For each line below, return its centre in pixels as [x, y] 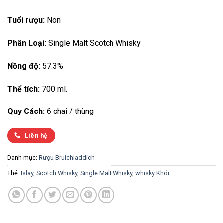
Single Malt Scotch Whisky [94, 43]
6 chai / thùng [69, 111]
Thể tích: [24, 89]
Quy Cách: [26, 111]
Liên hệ [36, 136]
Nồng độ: [24, 66]
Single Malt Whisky [106, 173]
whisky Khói [152, 173]
